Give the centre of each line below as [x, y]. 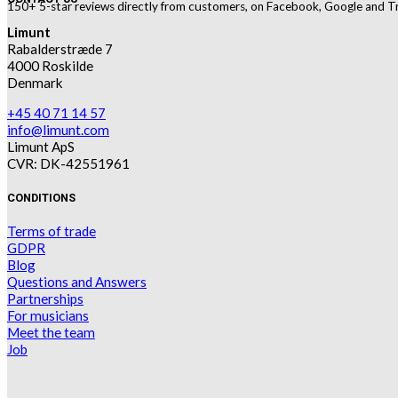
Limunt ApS [41, 146]
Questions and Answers [77, 281]
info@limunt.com [58, 129]
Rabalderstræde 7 [60, 48]
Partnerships [45, 298]
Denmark [35, 82]
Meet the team [51, 332]
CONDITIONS [41, 197]
